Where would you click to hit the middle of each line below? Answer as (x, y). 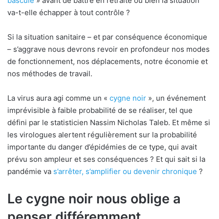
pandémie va (30, 171)
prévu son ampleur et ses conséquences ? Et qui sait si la (106, 159)
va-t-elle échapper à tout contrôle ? (69, 12)
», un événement (176, 98)
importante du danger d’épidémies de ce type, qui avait (102, 147)
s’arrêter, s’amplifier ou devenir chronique (125, 171)
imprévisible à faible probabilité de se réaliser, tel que (100, 110)
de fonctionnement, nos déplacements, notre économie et (108, 61)
